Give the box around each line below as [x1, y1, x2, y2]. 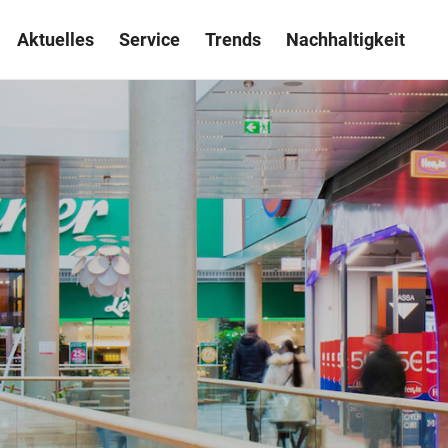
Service [119, 28, 180, 50]
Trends [205, 28, 261, 50]
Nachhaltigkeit [286, 28, 405, 50]
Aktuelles [17, 28, 94, 50]
